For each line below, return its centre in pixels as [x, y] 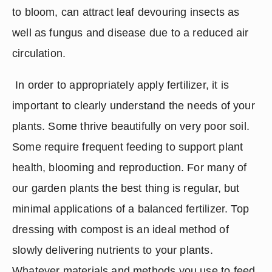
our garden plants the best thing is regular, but [126, 189]
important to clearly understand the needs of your [134, 106]
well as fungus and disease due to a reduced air [131, 33]
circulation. [39, 54]
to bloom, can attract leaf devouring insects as [126, 12]
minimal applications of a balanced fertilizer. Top [131, 209]
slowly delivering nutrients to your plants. [113, 250]
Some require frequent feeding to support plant [128, 147]
